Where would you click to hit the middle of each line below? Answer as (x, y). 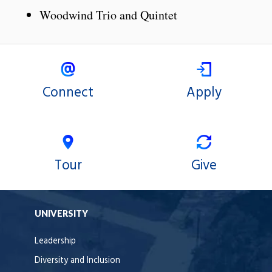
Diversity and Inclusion (77, 261)
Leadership (55, 242)
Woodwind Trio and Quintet (108, 15)
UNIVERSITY (61, 214)
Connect (68, 93)
